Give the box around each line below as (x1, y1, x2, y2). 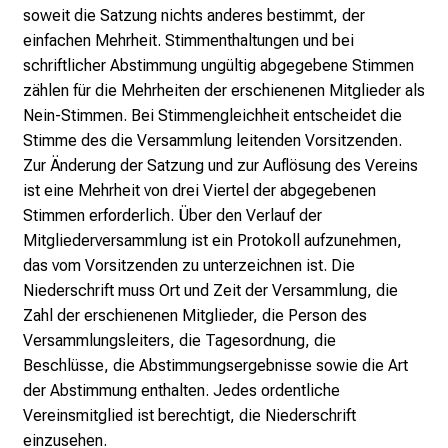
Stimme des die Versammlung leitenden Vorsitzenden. (23, 131, 402, 151)
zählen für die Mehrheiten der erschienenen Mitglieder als (23, 81, 425, 101)
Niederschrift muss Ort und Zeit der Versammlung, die (23, 281, 398, 301)
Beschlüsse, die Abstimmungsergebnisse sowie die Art (23, 356, 408, 376)
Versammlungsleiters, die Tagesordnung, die (23, 331, 336, 351)
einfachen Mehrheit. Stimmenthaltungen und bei (23, 31, 354, 51)
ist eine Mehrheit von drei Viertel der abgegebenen (23, 181, 376, 201)
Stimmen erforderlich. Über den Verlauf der (23, 206, 322, 226)
